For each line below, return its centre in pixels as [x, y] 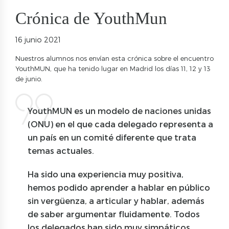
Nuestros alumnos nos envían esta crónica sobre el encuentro [114, 58]
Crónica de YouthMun [91, 19]
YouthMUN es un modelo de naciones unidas [120, 110]
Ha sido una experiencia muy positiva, [106, 174]
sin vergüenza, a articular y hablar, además [116, 200]
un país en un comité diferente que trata [112, 137]
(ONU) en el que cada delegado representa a [121, 124]
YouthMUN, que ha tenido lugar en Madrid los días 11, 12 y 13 [113, 68]
